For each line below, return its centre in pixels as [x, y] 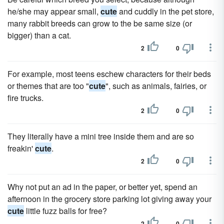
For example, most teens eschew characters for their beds [109, 74]
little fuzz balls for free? [65, 211]
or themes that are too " [48, 86]
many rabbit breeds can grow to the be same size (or [100, 23]
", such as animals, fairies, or [156, 86]
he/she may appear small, [54, 11]
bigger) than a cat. [39, 35]
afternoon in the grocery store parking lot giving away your [109, 199]
